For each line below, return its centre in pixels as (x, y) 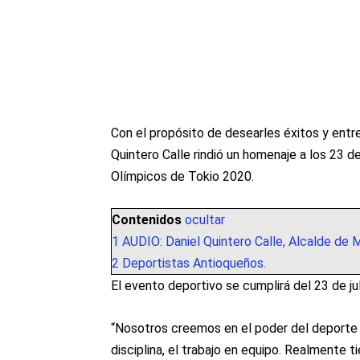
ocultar (205, 220)
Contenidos (147, 220)
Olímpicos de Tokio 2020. (182, 177)
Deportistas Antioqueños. (194, 264)
